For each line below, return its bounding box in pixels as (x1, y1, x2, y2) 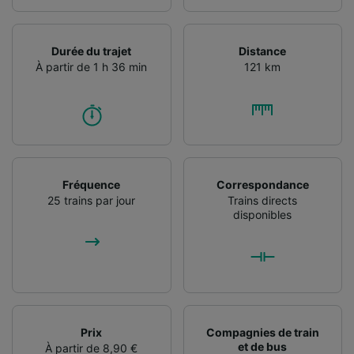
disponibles (233, 207, 292, 221)
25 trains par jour (47, 193, 136, 207)
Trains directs (228, 193, 298, 207)
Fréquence (62, 177, 121, 191)
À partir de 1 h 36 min (36, 59, 148, 73)
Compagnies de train (205, 325, 319, 339)
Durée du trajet (51, 43, 132, 58)
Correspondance (216, 177, 309, 191)
